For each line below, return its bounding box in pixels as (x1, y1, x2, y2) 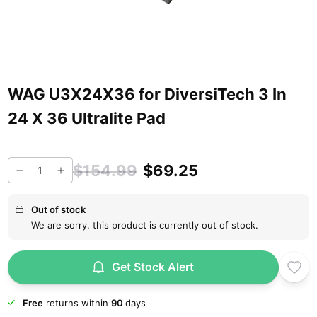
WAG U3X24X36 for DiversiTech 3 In (8, 84, 287, 103)
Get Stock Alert (111, 260, 194, 275)
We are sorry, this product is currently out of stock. (30, 219, 258, 231)
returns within (42, 296, 111, 309)
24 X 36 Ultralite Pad (8, 108, 166, 127)
